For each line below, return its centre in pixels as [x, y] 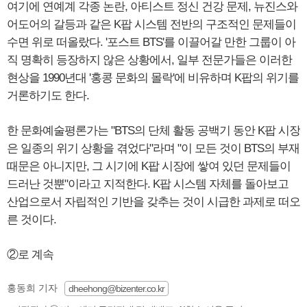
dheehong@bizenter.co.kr [116, 288]
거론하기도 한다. [48, 95]
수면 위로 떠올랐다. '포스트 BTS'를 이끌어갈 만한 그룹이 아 [151, 42]
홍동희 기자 [32, 287]
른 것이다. [32, 219]
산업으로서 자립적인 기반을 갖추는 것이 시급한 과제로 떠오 [153, 201]
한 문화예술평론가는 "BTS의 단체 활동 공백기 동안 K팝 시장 [153, 130]
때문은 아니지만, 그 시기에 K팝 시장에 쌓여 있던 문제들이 [149, 166]
